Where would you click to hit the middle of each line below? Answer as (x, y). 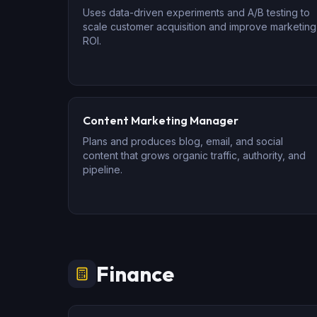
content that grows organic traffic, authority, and (194, 155)
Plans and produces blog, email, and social (183, 141)
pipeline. (103, 169)
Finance (135, 274)
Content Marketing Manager (161, 120)
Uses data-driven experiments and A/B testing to (196, 12)
